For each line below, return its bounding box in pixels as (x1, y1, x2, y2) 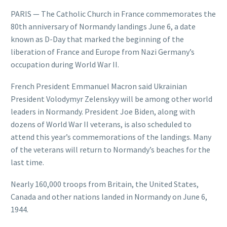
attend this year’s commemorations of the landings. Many (11, 132, 211, 142)
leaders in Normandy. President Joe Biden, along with (11, 106, 195, 117)
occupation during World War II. (11, 59, 119, 70)
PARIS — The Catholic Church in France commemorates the (11, 9, 216, 19)
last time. (11, 157, 44, 168)
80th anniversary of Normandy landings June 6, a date (11, 21, 196, 32)
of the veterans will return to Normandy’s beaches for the (11, 144, 210, 155)
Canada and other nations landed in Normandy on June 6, (11, 191, 207, 202)
